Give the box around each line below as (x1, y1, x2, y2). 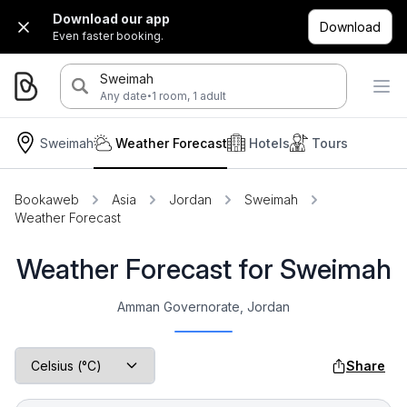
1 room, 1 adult (151, 88, 226, 103)
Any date (99, 88, 147, 103)
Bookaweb (15, 192, 79, 207)
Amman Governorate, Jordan (117, 299, 290, 314)
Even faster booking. (53, 29, 164, 43)
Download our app (53, 11, 170, 26)
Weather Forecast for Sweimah (15, 253, 392, 285)
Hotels (249, 134, 290, 151)
